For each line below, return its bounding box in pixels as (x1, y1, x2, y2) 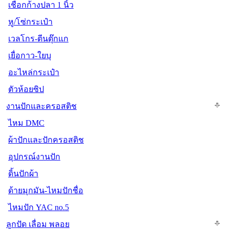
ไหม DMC (8, 118, 44, 127)
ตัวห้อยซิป (8, 84, 44, 94)
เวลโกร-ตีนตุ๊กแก (8, 34, 68, 43)
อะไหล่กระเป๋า (8, 67, 59, 77)
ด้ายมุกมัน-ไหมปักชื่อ (8, 186, 83, 195)
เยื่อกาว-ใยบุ (8, 51, 51, 60)
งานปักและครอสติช (6, 101, 77, 110)
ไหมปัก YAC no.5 (8, 202, 69, 212)
